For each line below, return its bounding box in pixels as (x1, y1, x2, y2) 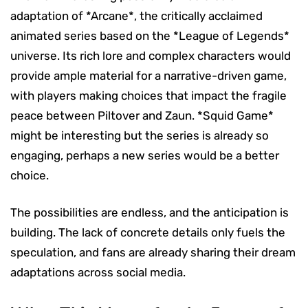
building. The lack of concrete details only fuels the (10, 225, 285, 239)
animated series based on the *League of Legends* (10, 28, 289, 43)
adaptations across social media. (10, 265, 186, 279)
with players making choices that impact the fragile (10, 88, 287, 102)
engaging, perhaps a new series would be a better (10, 148, 279, 162)
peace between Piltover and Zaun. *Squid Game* (10, 108, 274, 122)
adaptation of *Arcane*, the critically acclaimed (10, 8, 263, 23)
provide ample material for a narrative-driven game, (10, 68, 287, 82)
